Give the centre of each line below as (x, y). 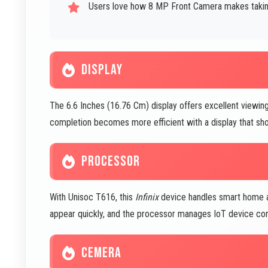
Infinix (147, 197)
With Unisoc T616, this (92, 197)
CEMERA (101, 253)
